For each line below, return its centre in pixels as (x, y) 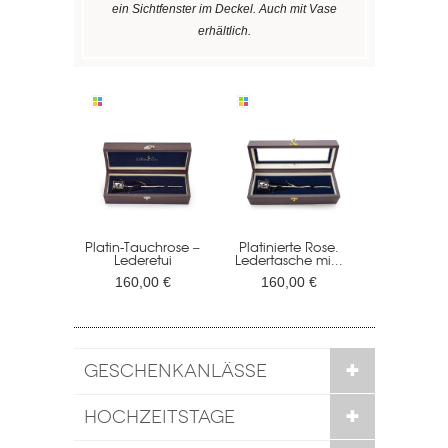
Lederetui (142, 259)
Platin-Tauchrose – (142, 246)
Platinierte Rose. (288, 246)
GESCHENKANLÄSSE (175, 370)
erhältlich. (224, 30)
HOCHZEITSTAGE (159, 416)
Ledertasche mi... (288, 259)
